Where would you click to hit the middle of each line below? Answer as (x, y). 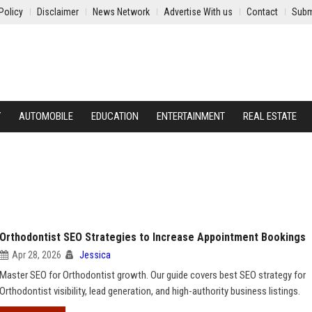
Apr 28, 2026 (37, 255)
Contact (262, 12)
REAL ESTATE (270, 116)
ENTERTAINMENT (191, 116)
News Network (121, 12)
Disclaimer (58, 12)
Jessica (95, 255)
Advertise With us (198, 12)
